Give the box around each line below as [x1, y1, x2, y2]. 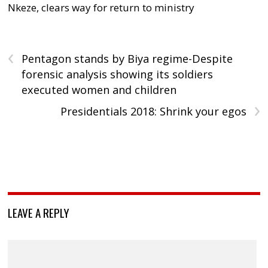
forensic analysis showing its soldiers [22, 66, 214, 81]
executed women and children [22, 82, 177, 97]
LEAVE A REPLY [8, 203, 70, 221]
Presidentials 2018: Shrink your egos [60, 103, 246, 118]
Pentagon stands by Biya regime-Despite [22, 51, 233, 66]
